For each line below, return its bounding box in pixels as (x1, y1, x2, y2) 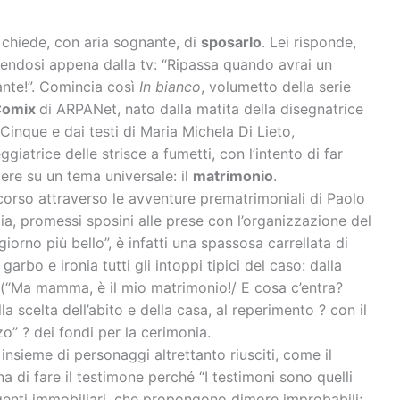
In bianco (138, 78, 201, 96)
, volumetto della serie (200, 78, 351, 96)
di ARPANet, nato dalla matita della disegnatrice (38, 100, 363, 119)
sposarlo (200, 33, 262, 52)
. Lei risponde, (261, 33, 356, 52)
